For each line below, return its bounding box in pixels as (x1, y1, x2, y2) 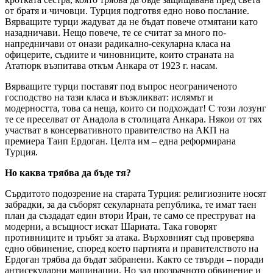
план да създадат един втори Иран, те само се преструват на (5, 210, 255, 221)
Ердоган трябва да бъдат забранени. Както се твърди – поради (5, 254, 264, 265)
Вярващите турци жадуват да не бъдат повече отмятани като (5, 16, 258, 27)
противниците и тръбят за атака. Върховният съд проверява (5, 232, 254, 243)
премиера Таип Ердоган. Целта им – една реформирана (5, 136, 236, 147)
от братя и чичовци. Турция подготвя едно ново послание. (5, 5, 249, 16)
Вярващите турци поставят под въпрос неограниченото (5, 81, 237, 92)
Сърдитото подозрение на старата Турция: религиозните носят (5, 188, 266, 199)
